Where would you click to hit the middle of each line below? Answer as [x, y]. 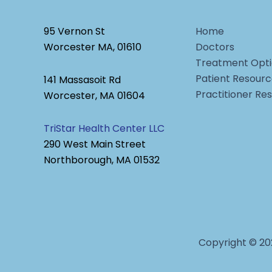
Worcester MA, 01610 [93, 47]
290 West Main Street [95, 144]
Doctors [215, 47]
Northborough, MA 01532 [102, 160]
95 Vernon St [74, 31]
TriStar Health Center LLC [104, 128]
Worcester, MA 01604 [94, 96]
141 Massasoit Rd [82, 80]
